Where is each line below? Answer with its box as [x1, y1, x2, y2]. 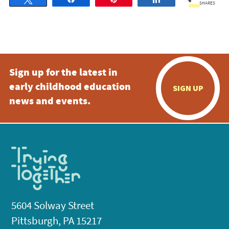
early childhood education [9, 80, 131, 96]
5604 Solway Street [11, 198, 95, 213]
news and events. [9, 94, 90, 110]
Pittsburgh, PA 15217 [11, 214, 102, 228]
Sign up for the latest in [9, 65, 118, 81]
